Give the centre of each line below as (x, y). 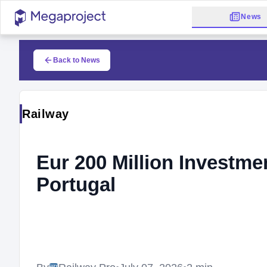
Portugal (76, 184)
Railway (46, 114)
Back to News (77, 60)
